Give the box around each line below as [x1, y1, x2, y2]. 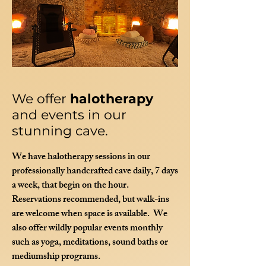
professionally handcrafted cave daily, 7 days [12, 163, 178, 180]
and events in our [12, 107, 126, 123]
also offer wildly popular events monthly [12, 220, 163, 237]
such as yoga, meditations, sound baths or [12, 235, 168, 252]
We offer [12, 91, 70, 107]
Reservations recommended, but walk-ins [12, 192, 169, 209]
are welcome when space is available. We [12, 206, 167, 223]
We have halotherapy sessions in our [12, 149, 150, 166]
